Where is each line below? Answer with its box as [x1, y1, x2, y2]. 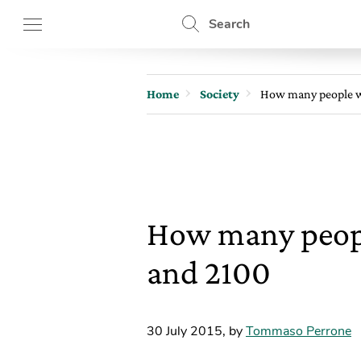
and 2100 [147, 253, 271, 291]
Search [209, 15, 250, 33]
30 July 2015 [147, 322, 222, 340]
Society [200, 87, 239, 101]
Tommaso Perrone [246, 322, 351, 340]
